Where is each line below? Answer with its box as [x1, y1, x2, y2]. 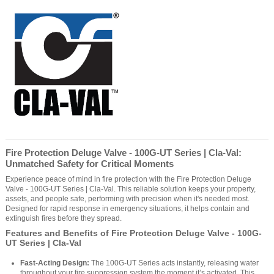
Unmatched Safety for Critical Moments [6, 158, 174, 169]
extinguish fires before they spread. [6, 213, 122, 223]
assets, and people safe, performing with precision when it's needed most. [6, 194, 250, 203]
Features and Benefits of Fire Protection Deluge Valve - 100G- [6, 229, 262, 239]
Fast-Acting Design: [20, 258, 89, 267]
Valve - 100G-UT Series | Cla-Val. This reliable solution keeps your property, [6, 184, 256, 193]
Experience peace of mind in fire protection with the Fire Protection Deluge [6, 174, 251, 183]
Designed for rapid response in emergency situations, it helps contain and [6, 204, 250, 213]
